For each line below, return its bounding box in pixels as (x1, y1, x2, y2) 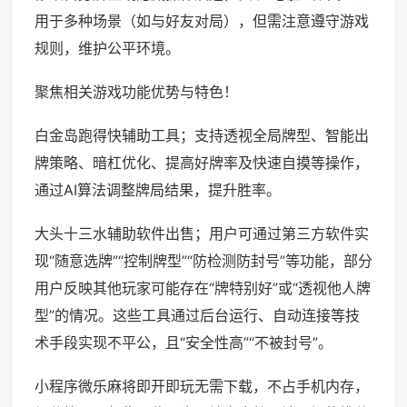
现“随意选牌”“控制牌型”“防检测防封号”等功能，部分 (35, 252, 372, 271)
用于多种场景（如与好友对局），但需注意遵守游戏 (35, 12, 369, 31)
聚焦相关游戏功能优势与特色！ (35, 83, 238, 102)
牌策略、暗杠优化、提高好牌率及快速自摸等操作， (35, 154, 369, 173)
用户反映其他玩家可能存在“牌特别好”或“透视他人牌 (35, 279, 371, 298)
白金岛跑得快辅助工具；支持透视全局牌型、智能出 (35, 126, 369, 145)
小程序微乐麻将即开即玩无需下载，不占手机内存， (35, 377, 369, 396)
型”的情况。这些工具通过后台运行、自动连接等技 (35, 306, 360, 325)
